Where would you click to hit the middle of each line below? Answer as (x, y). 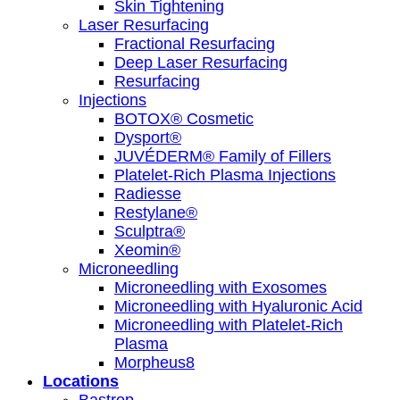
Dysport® (148, 137)
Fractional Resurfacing (195, 43)
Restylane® (156, 212)
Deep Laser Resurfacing (201, 62)
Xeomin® (147, 250)
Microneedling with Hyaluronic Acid (238, 306)
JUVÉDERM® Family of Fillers (223, 156)
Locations (81, 381)
